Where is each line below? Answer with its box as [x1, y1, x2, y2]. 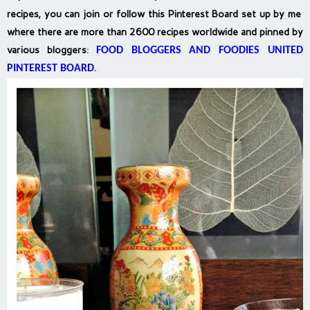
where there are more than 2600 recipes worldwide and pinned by [7, 26, 303, 39]
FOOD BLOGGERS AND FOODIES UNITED [95, 45, 304, 57]
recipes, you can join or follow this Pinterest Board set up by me [7, 8, 303, 21]
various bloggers [7, 44, 86, 57]
